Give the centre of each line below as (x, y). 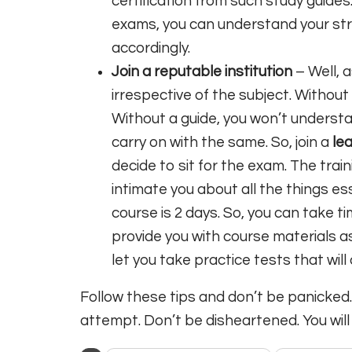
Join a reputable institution (202, 71)
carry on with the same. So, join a (222, 142)
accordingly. (152, 48)
